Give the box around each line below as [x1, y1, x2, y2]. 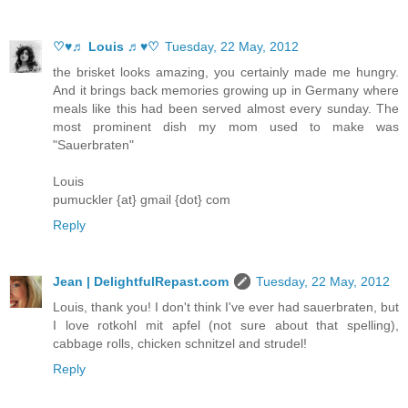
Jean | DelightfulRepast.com [53, 273, 229, 289]
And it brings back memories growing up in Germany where [53, 82, 399, 97]
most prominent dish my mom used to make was [53, 118, 399, 134]
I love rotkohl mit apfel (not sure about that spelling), [53, 317, 399, 332]
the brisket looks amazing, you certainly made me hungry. [53, 64, 399, 79]
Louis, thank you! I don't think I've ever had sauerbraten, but [53, 299, 399, 314]
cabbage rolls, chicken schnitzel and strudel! [53, 335, 307, 351]
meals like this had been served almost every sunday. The [53, 100, 399, 116]
